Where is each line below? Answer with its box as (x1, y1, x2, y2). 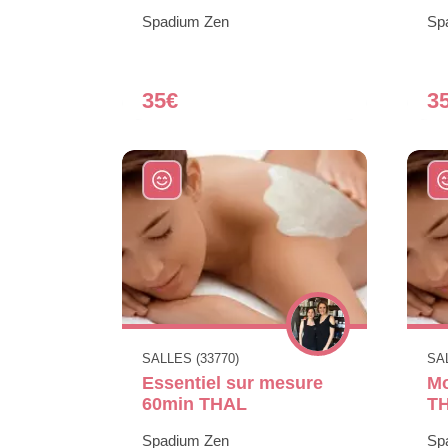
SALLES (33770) (142, 350, 239, 366)
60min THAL (142, 393, 247, 414)
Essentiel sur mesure (142, 372, 323, 393)
